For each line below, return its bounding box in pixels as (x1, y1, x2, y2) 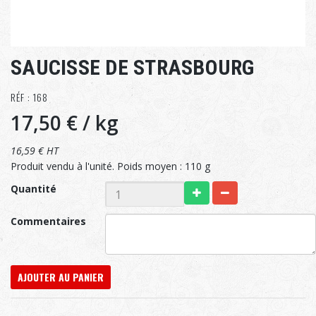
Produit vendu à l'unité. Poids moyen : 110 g (11, 159, 210, 174)
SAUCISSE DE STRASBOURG (11, 55, 255, 80)
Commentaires (11, 214, 86, 229)
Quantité (11, 182, 56, 196)
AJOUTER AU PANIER (18, 269, 104, 285)
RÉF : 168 (11, 90, 48, 105)
